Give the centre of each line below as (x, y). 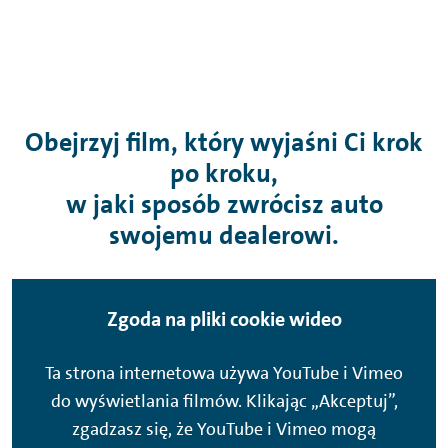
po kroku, (224, 174)
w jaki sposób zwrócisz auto (224, 205)
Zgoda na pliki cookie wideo (224, 319)
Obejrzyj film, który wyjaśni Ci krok (224, 143)
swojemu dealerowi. (224, 236)
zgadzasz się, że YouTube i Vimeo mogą (224, 429)
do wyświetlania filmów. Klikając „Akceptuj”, (224, 401)
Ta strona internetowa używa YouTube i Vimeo (224, 373)
